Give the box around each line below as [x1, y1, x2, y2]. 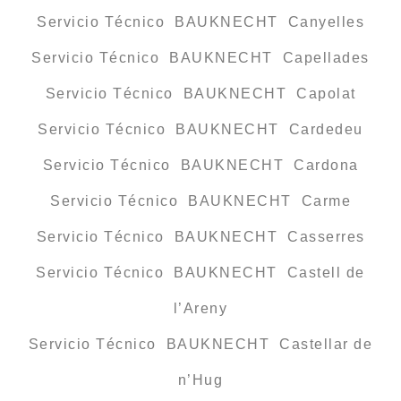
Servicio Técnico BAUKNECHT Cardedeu [38, 121, 363, 137]
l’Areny [173, 300, 228, 316]
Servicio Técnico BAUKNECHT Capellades [31, 49, 370, 65]
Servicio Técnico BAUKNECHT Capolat [45, 85, 356, 101]
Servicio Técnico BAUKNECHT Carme [50, 192, 351, 209]
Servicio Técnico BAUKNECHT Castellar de [28, 336, 373, 352]
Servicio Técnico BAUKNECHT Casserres [36, 228, 365, 244]
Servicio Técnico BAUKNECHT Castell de [36, 264, 365, 280]
